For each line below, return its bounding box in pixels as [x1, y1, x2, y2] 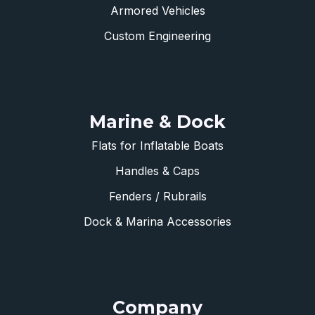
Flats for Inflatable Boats [91, 139, 224, 153]
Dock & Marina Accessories [84, 214, 231, 229]
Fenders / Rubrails [108, 189, 207, 204]
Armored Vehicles [110, 4, 205, 18]
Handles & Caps [115, 164, 200, 179]
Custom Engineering [104, 29, 211, 44]
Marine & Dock [89, 111, 226, 133]
